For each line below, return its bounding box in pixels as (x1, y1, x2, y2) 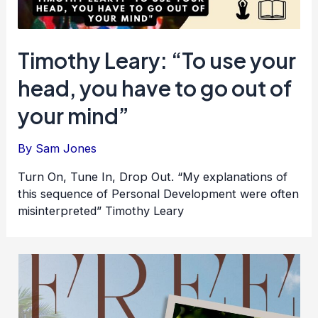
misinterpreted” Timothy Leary (18, 204, 185, 219)
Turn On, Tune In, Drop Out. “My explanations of (18, 170, 288, 185)
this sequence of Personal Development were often (18, 187, 300, 202)
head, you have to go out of (18, 74, 292, 102)
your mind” (18, 102, 130, 129)
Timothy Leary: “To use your (18, 46, 297, 74)
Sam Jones (35, 141, 97, 155)
